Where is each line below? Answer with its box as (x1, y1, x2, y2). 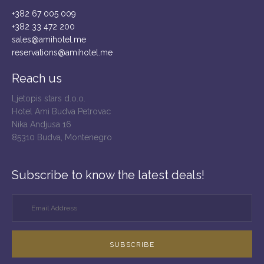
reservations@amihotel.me (12, 48, 113, 58)
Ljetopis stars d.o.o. (12, 94, 85, 104)
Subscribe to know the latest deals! (12, 168, 204, 183)
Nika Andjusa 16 (12, 120, 71, 130)
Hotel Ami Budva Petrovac (12, 107, 111, 117)
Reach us (12, 71, 62, 86)
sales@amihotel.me (12, 35, 86, 45)
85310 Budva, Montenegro (12, 133, 112, 143)
